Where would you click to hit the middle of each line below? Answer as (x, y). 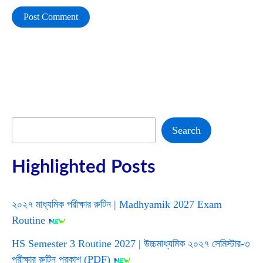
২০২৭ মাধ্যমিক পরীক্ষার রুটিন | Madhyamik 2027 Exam (117, 204)
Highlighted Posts (84, 167)
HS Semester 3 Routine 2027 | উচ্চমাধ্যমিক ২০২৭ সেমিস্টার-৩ (131, 244)
